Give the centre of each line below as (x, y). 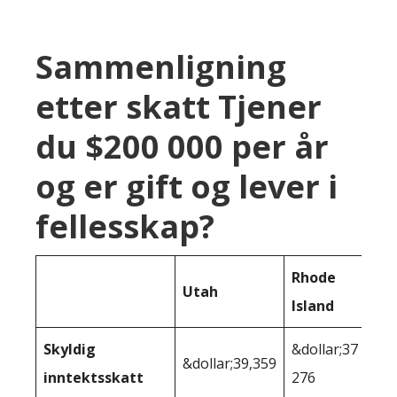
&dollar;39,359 (230, 363)
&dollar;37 (325, 349)
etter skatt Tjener (179, 106)
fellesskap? (125, 226)
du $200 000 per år (182, 146)
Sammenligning (161, 66)
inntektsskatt (93, 377)
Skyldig (70, 349)
